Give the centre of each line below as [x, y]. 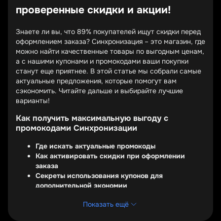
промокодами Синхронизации [76, 128]
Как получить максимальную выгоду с [92, 118]
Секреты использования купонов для [99, 176]
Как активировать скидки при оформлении [110, 156]
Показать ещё [106, 204]
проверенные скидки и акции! [93, 10]
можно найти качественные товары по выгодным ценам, [110, 51]
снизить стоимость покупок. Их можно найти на [95, 213]
